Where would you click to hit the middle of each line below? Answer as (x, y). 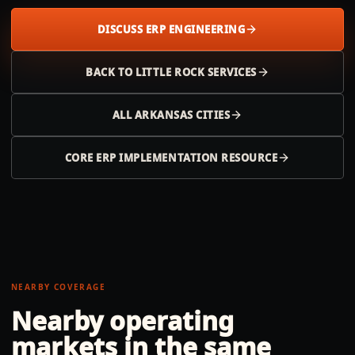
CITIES (212, 115)
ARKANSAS (164, 115)
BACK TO (111, 72)
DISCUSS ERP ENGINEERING (171, 29)
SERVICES (231, 72)
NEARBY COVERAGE (58, 287)
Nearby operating (122, 321)
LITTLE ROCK (170, 72)
